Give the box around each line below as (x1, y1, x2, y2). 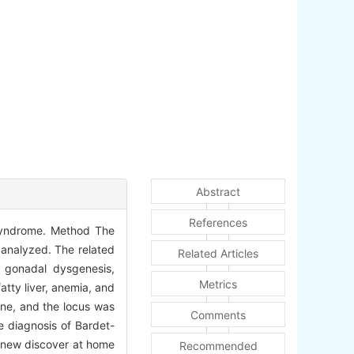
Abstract (196, 185, 240, 199)
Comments (190, 308, 246, 322)
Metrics (199, 277, 237, 292)
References (189, 216, 247, 230)
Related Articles (178, 247, 258, 261)
